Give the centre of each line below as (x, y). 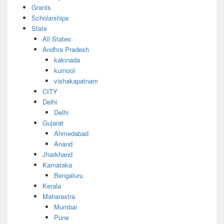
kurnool (64, 70)
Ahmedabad (71, 133)
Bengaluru (68, 175)
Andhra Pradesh (66, 49)
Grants (41, 7)
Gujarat (53, 122)
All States (57, 38)
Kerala (52, 185)
